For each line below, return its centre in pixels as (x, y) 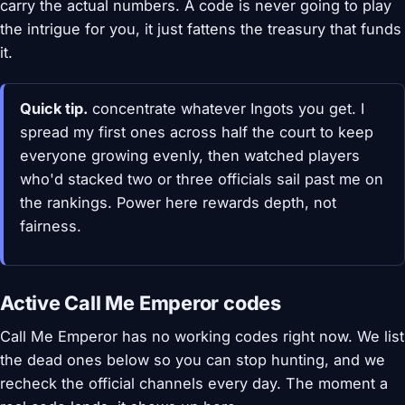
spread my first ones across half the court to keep (196, 132)
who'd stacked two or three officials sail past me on (201, 179)
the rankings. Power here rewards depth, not (178, 202)
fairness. (50, 226)
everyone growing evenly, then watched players (189, 155)
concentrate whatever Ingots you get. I (226, 108)
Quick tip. (53, 108)
